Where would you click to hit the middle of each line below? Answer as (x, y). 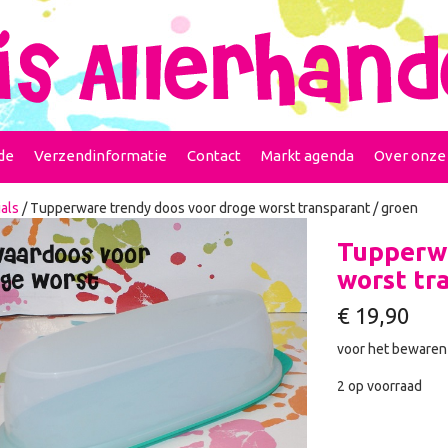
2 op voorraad (379, 386)
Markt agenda (307, 155)
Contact (214, 155)
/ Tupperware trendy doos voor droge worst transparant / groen (218, 208)
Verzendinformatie (100, 155)
